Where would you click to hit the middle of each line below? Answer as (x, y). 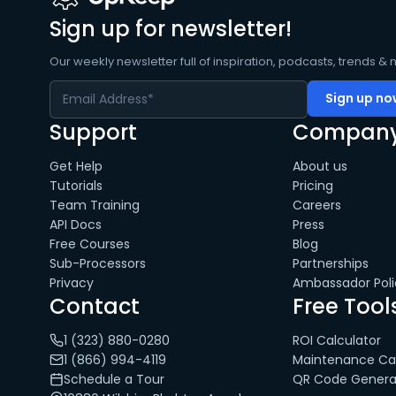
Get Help (76, 166)
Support (93, 132)
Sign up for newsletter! (171, 29)
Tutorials (76, 186)
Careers (316, 205)
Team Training (95, 205)
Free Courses (90, 244)
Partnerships (330, 263)
